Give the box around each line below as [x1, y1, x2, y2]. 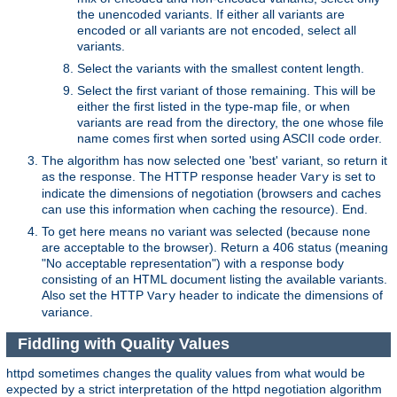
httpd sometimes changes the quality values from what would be [6, 366, 365, 381]
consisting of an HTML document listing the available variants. [42, 271, 387, 286]
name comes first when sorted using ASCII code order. [77, 130, 382, 145]
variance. [42, 304, 93, 319]
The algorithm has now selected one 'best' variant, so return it [42, 152, 387, 167]
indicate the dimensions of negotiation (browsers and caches [42, 185, 381, 200]
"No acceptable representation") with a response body [42, 255, 344, 270]
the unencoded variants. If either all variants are [77, 6, 345, 21]
